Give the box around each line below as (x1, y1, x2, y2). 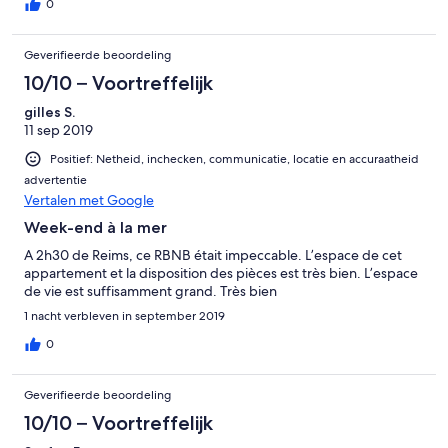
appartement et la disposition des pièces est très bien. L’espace (24, 264, 418, 283)
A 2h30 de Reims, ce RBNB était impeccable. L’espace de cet (24, 246, 402, 265)
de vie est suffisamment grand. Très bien (24, 282, 277, 301)
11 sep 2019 (24, 121, 93, 140)
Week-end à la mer (24, 218, 167, 238)
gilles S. (24, 103, 75, 122)
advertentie (24, 172, 87, 189)
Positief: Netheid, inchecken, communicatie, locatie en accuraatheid (50, 151, 419, 168)
